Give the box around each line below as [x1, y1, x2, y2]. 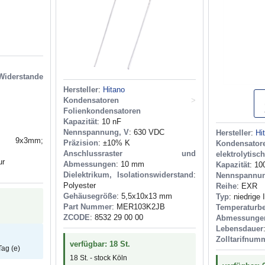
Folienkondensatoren [63, 106, 141, 116]
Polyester [63, 181, 96, 190]
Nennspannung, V [63, 128, 129, 137]
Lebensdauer [216, 224, 263, 234]
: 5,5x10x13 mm [117, 192, 172, 201]
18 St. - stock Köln [70, 254, 127, 263]
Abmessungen [63, 160, 116, 169]
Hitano [103, 85, 125, 95]
